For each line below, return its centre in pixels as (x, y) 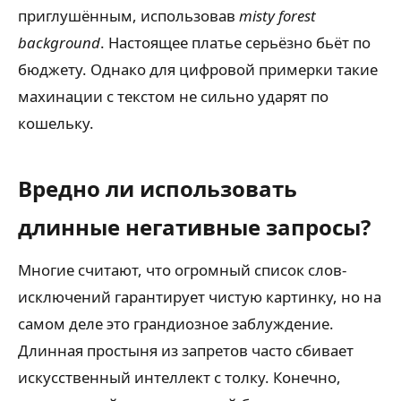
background (59, 43)
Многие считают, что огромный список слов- (182, 270)
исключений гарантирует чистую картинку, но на (200, 297)
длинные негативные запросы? (194, 227)
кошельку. (56, 124)
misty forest (277, 16)
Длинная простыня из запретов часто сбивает (186, 351)
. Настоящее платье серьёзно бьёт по (235, 43)
